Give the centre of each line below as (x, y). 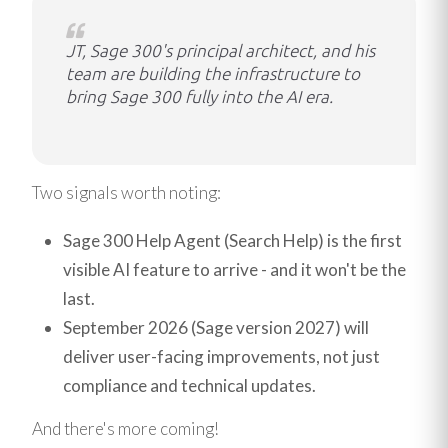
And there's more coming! (125, 429)
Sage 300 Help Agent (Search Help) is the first (232, 241)
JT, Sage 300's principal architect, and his (221, 51)
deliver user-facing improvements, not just (221, 357)
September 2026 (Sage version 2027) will (215, 328)
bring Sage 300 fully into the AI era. (202, 97)
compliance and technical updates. (189, 386)
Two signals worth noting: (126, 192)
